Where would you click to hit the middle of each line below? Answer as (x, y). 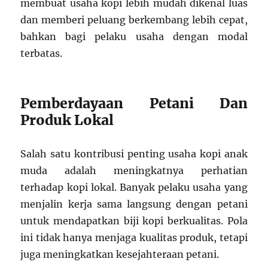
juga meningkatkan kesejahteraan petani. (120, 255)
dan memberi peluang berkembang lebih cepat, (134, 20)
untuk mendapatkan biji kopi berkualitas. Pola (134, 221)
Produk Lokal (67, 120)
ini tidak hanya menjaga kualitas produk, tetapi (134, 238)
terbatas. (42, 54)
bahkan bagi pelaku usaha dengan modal (134, 37)
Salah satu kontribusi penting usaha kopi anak (134, 154)
